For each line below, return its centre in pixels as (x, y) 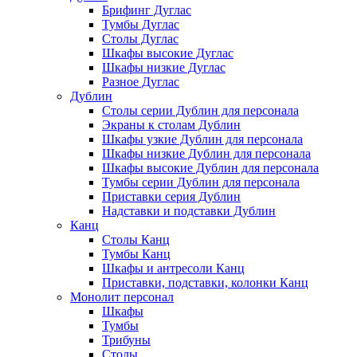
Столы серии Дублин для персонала (200, 111)
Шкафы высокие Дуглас (168, 53)
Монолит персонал (122, 297)
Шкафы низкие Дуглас (164, 68)
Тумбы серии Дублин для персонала (201, 182)
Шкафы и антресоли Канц (173, 269)
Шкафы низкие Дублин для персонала (206, 154)
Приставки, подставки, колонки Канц (205, 283)
